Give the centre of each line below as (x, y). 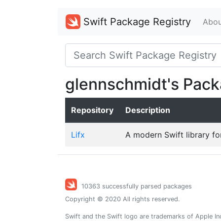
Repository (92, 110)
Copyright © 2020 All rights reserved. (123, 199)
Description (148, 110)
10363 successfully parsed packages (137, 186)
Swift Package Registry (136, 22)
